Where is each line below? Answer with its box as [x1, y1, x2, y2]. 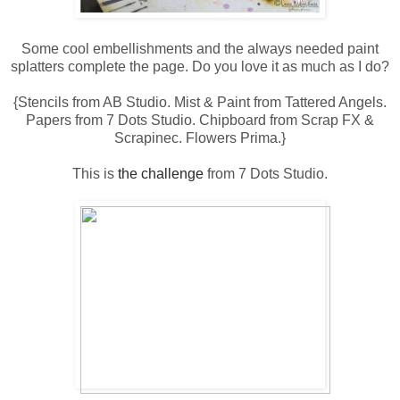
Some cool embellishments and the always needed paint [21, 41, 379, 57]
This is [72, 166, 118, 182]
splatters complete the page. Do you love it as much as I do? [11, 59, 389, 75]
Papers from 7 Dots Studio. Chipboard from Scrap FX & [26, 112, 374, 129]
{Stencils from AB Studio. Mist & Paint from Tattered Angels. [13, 95, 387, 111]
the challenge [118, 166, 204, 182]
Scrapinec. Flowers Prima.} [114, 130, 286, 146]
